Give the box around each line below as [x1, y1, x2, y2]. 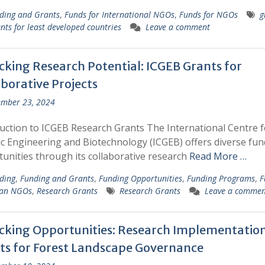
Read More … [189, 150, 247, 163]
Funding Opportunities [98, 173, 182, 184]
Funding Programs [186, 173, 255, 184]
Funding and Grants [20, 173, 94, 184]
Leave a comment [145, 21, 210, 33]
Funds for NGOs [179, 9, 238, 20]
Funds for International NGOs [64, 9, 174, 20]
